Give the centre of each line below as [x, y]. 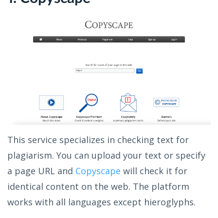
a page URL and [41, 171]
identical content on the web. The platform [98, 187]
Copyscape [98, 171]
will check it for [154, 171]
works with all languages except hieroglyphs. [101, 202]
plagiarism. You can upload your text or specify [106, 155]
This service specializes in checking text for [98, 140]
